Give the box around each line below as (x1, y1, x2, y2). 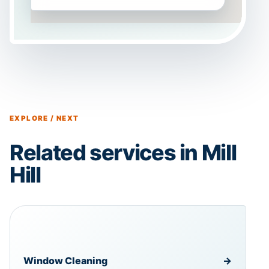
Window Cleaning (23, 255, 108, 267)
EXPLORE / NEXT (10, 114, 79, 123)
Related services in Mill (10, 139, 237, 166)
